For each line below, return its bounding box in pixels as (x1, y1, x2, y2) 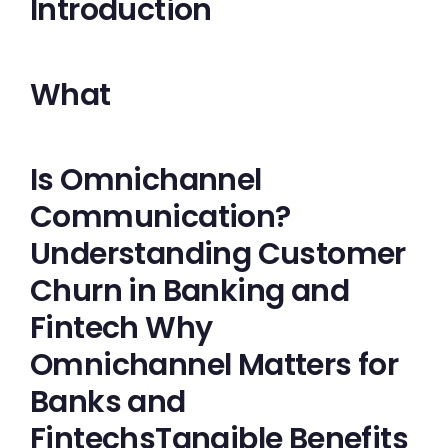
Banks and (30, 381, 186, 423)
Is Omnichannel (30, 159, 262, 201)
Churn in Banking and (30, 270, 349, 312)
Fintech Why (30, 307, 213, 349)
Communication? (30, 196, 291, 238)
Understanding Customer (30, 233, 406, 275)
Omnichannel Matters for (30, 344, 399, 386)
